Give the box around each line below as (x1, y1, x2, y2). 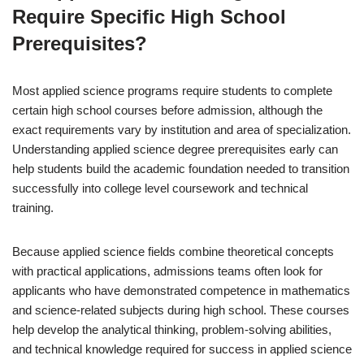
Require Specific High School (12, 5, 286, 28)
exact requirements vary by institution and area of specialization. (12, 122, 351, 136)
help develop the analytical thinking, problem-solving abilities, (12, 322, 331, 336)
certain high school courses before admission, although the (12, 102, 323, 117)
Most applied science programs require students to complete (12, 83, 332, 97)
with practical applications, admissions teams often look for (12, 263, 323, 278)
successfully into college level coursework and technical (12, 180, 308, 195)
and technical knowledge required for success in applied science (12, 341, 352, 356)
